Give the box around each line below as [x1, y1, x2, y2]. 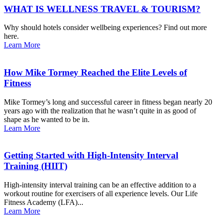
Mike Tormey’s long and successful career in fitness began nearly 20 [4, 97, 212, 106]
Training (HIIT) [4, 161, 67, 171]
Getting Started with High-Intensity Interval [4, 150, 178, 161]
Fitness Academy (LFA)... [4, 198, 83, 207]
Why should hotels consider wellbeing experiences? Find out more [4, 23, 207, 32]
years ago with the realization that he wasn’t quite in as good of [4, 106, 196, 115]
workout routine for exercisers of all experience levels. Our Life [4, 189, 198, 198]
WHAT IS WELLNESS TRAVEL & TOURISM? [4, 3, 201, 14]
